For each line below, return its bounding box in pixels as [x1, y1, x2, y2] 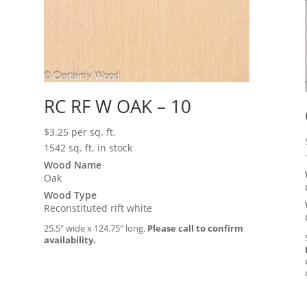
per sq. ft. [71, 125, 116, 138]
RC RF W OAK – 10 [44, 94, 192, 119]
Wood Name [44, 158, 102, 171]
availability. [44, 234, 97, 246]
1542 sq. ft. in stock [44, 141, 133, 154]
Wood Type [44, 188, 97, 201]
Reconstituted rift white [44, 201, 153, 214]
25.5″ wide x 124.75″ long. [44, 222, 148, 234]
